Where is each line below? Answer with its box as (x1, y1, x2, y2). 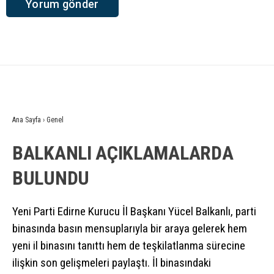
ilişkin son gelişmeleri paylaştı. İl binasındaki (12, 255, 211, 270)
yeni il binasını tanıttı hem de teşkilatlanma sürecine (12, 238, 245, 253)
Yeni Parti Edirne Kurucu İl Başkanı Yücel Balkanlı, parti (12, 204, 256, 218)
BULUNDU (12, 166, 89, 190)
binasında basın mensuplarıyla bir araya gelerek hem (12, 221, 247, 235)
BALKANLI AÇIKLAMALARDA (12, 141, 234, 165)
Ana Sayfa (12, 115, 41, 124)
